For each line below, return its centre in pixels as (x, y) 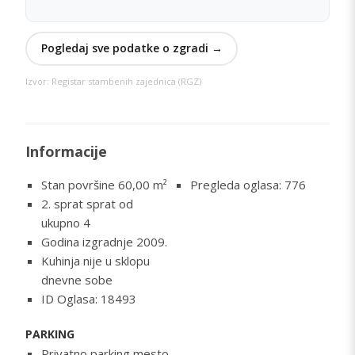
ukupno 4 (65, 222)
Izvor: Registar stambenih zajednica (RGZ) (113, 81)
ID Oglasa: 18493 (88, 298)
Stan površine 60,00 (97, 184)
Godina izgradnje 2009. (104, 241)
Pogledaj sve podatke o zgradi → (132, 48)
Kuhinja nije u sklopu (95, 260)
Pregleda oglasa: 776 (248, 184)
